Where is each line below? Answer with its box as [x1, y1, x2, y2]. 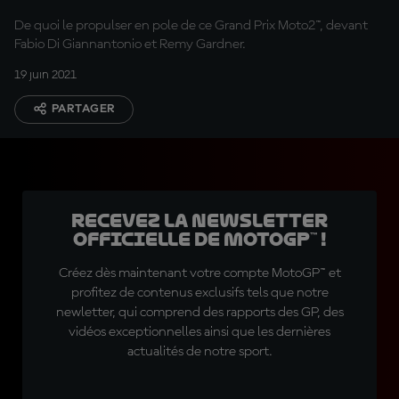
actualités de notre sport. [126, 345, 273, 359]
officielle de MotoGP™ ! [72, 229, 327, 250]
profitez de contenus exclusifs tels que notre [70, 286, 329, 300]
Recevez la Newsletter [71, 210, 328, 232]
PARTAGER [52, 102, 116, 115]
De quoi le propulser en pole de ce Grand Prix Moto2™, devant [14, 19, 368, 33]
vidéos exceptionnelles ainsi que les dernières [69, 325, 330, 339]
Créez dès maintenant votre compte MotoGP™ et [58, 266, 341, 281]
